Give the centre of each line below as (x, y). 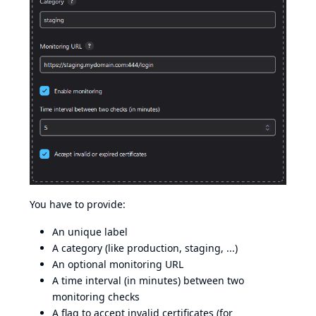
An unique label (90, 232)
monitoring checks (96, 297)
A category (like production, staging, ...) (145, 248)
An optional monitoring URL (118, 265)
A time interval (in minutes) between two (148, 281)
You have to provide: (78, 205)
